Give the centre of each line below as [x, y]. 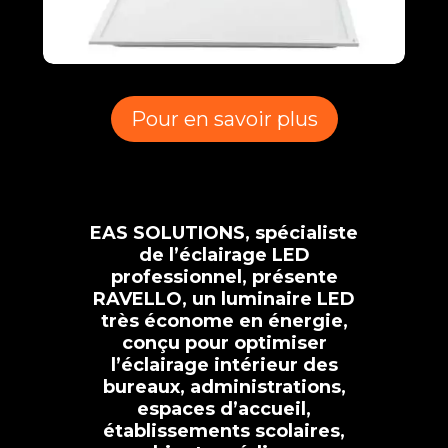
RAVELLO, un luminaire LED [224, 298]
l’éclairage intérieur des [224, 364]
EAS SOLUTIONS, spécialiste [224, 232]
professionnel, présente [224, 276]
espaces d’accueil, [224, 408]
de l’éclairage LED [224, 254]
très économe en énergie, [224, 320]
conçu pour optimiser [224, 342]
